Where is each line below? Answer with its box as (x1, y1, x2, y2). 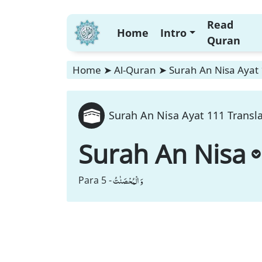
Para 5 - (78, 174, 112, 187)
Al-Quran (114, 63, 156, 77)
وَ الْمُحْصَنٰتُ (113, 172, 143, 188)
